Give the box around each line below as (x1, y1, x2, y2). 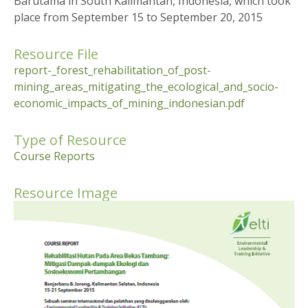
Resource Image (14, 184, 118, 203)
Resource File (14, 45, 98, 64)
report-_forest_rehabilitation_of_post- (14, 63, 211, 78)
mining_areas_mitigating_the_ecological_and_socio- (14, 79, 278, 95)
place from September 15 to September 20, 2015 (14, 10, 263, 25)
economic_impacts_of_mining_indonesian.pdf (14, 96, 245, 111)
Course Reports (14, 148, 95, 164)
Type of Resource (14, 131, 126, 150)
